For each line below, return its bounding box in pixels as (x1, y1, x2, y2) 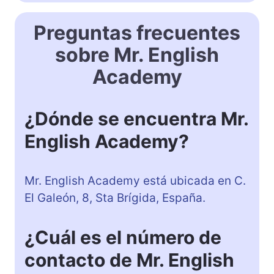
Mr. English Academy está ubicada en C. (24, 173, 246, 188)
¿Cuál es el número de (24, 226, 221, 248)
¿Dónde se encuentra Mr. (24, 107, 248, 130)
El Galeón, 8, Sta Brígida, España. (24, 190, 206, 205)
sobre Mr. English (55, 42, 219, 67)
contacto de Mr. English (24, 248, 234, 271)
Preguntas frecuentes (34, 20, 240, 45)
